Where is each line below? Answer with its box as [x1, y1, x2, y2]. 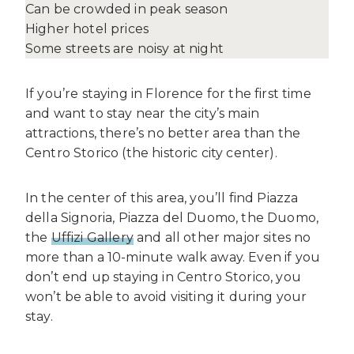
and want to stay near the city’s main [25, 106, 259, 122]
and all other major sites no [133, 230, 311, 246]
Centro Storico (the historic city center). [25, 145, 277, 161]
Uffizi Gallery [51, 230, 134, 246]
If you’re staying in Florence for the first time [25, 86, 311, 102]
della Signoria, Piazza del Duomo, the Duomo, [25, 210, 319, 226]
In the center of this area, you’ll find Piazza [25, 190, 299, 206]
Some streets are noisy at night [25, 41, 224, 57]
